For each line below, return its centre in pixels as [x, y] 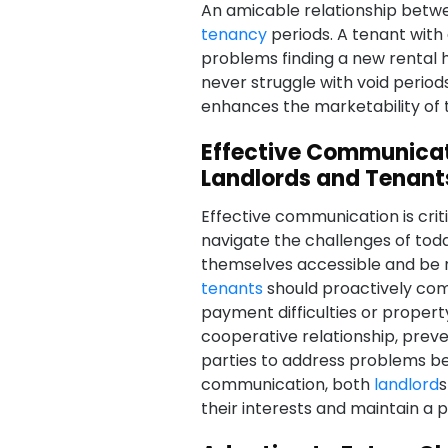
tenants [231, 288]
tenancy [233, 34]
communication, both [287, 384]
